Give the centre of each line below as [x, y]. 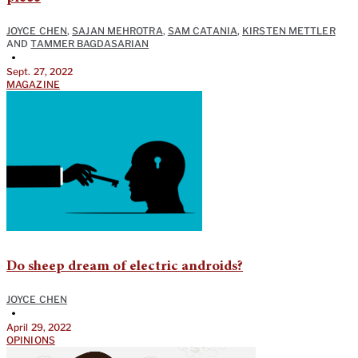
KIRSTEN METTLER [289, 31]
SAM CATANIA [202, 31]
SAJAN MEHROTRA [117, 31]
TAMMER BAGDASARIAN [90, 44]
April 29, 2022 [39, 328]
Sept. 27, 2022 [40, 72]
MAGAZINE [33, 85]
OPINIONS [31, 340]
